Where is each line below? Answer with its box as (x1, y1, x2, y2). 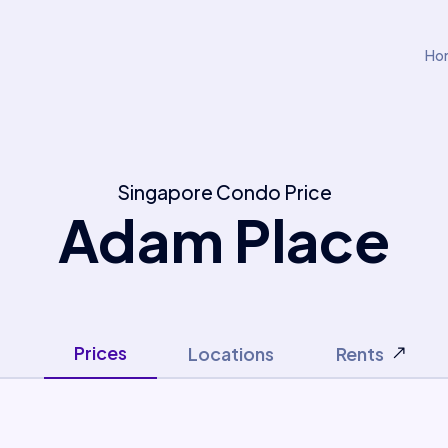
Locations (187, 342, 274, 365)
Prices (73, 341, 127, 364)
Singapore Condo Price (116, 180, 332, 204)
